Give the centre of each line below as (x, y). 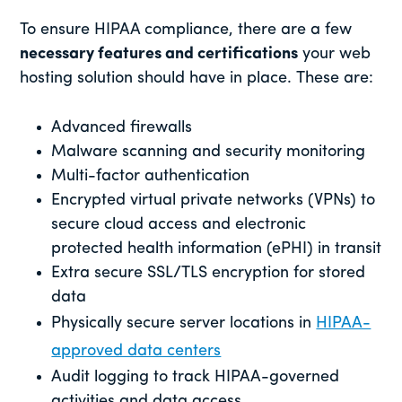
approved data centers (136, 351)
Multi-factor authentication (151, 176)
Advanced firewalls (122, 127)
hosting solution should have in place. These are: (197, 78)
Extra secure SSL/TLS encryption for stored (209, 273)
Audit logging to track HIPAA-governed (196, 377)
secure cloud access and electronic (179, 224)
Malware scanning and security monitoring (209, 152)
